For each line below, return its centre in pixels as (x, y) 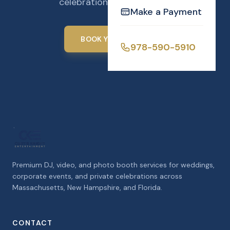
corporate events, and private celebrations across (97, 176)
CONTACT (33, 223)
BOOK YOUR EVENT (115, 39)
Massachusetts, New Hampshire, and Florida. (87, 187)
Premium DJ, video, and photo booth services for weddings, (113, 165)
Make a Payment (166, 12)
